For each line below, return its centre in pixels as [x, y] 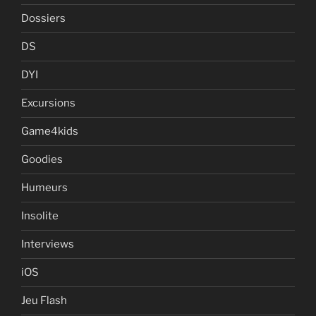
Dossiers [43, 19]
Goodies [42, 160]
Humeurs [44, 188]
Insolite [40, 216]
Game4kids [50, 132]
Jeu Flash [44, 301]
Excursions [48, 103]
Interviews [48, 244]
